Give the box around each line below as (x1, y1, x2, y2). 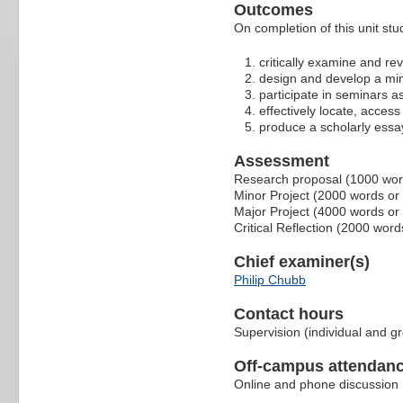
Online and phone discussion (234, 376, 399, 391)
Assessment (234, 151, 329, 170)
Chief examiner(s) (234, 252, 370, 271)
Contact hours (234, 304, 344, 323)
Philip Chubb (234, 272, 306, 287)
